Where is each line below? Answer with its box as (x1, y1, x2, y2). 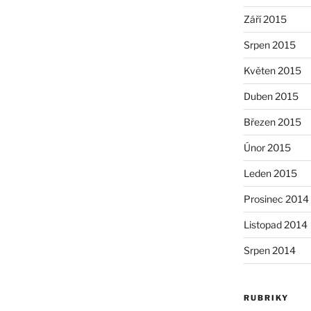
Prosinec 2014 (243, 192, 309, 205)
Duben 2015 (243, 90, 299, 102)
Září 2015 (243, 12, 287, 25)
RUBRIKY (243, 292, 289, 303)
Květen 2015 (243, 64, 301, 76)
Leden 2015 (243, 167, 297, 179)
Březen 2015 (243, 115, 301, 128)
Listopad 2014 (243, 218, 308, 230)
